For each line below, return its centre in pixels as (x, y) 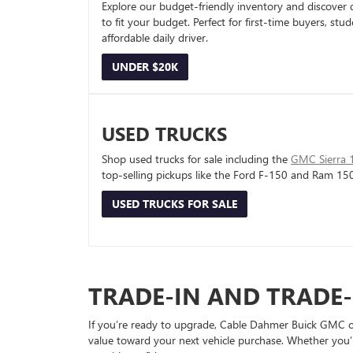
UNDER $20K (145, 67)
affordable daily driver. (155, 38)
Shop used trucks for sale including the (196, 159)
